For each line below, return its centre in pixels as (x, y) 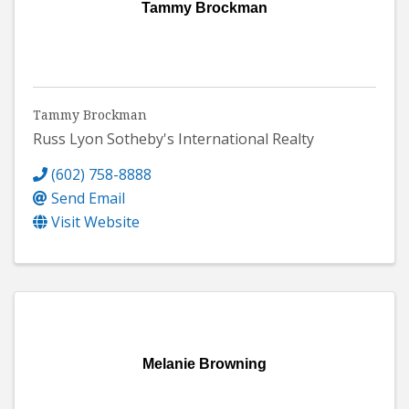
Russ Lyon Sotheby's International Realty (173, 139)
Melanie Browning (204, 364)
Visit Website (95, 222)
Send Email (88, 199)
